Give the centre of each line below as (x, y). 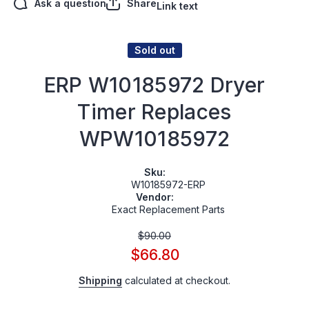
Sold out (154, 50)
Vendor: (154, 197)
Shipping (100, 281)
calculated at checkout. (176, 281)
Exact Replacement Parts (168, 210)
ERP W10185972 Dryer (154, 85)
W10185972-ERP (168, 185)
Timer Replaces (154, 112)
